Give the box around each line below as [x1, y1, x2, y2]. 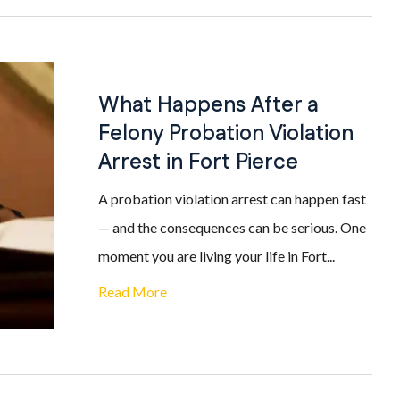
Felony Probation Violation [98, 119, 354, 149]
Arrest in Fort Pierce [98, 147, 298, 178]
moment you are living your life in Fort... [98, 247, 335, 264]
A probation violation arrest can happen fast [98, 190, 366, 207]
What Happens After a [98, 90, 319, 121]
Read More [98, 283, 167, 300]
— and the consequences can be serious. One [98, 219, 366, 236]
